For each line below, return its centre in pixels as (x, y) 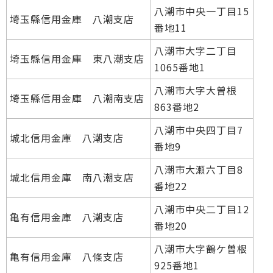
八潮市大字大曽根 (196, 90)
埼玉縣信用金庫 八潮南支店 (77, 98)
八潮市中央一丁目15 (202, 11)
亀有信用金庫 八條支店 (67, 256)
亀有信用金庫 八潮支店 (67, 217)
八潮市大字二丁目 (196, 50)
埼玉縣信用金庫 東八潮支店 (77, 58)
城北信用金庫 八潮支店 (67, 137)
